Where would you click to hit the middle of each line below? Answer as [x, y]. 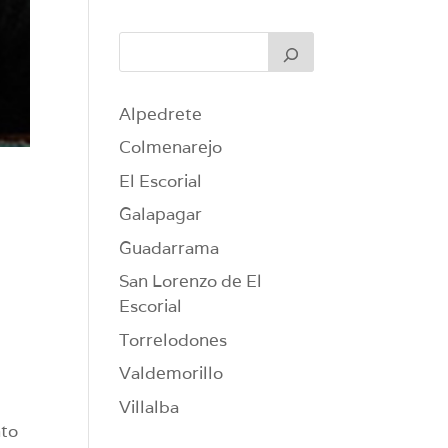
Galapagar [161, 214]
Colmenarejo [171, 147]
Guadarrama [169, 247]
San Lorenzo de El [191, 281]
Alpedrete [161, 113]
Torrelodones [173, 339]
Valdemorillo [171, 373]
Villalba [149, 406]
